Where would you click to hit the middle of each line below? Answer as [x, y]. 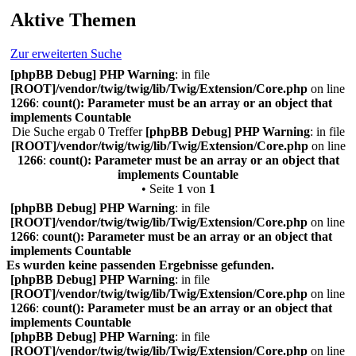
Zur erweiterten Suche [66, 53]
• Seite [159, 188]
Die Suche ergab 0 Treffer [78, 131]
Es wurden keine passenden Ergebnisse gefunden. [140, 265]
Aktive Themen [73, 20]
